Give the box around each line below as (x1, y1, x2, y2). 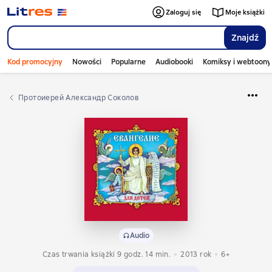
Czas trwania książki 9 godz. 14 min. (42, 250, 171, 259)
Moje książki (225, 8, 265, 16)
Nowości (72, 57, 101, 67)
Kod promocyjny (7, 57, 63, 67)
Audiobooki (155, 57, 193, 67)
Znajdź (231, 32, 259, 43)
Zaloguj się (166, 8, 201, 16)
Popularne (111, 57, 146, 67)
